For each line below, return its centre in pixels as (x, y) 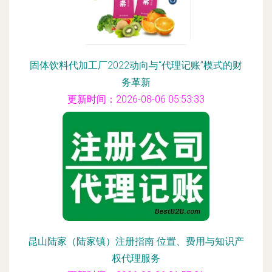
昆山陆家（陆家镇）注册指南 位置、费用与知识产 (136, 241)
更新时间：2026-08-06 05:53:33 (136, 99)
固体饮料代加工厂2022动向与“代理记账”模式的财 (136, 65)
